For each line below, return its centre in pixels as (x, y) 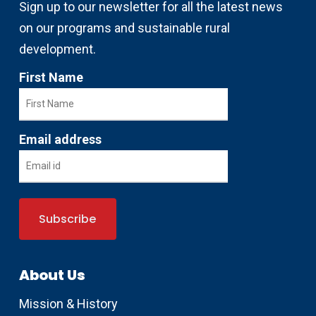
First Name (51, 78)
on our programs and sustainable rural (124, 28)
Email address (60, 140)
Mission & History (68, 304)
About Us (52, 275)
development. (57, 49)
